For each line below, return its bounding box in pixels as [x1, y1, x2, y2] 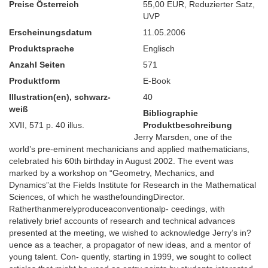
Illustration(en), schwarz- [9, 92, 111, 102]
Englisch [143, 44, 175, 53]
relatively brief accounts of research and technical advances [9, 216, 235, 226]
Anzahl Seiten [9, 60, 65, 69]
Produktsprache [9, 44, 74, 53]
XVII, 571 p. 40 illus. [9, 120, 84, 130]
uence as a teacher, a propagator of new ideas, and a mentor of [9, 240, 251, 249]
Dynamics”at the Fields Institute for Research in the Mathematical [9, 180, 256, 190]
